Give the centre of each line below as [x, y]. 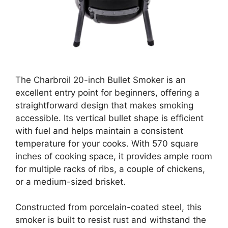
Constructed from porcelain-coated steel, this [108, 207]
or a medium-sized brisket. [70, 181]
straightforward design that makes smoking [104, 105]
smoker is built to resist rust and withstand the [111, 220]
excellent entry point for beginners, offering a [107, 92]
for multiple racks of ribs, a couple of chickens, [110, 169]
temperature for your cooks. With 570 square [107, 143]
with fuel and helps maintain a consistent [99, 131]
